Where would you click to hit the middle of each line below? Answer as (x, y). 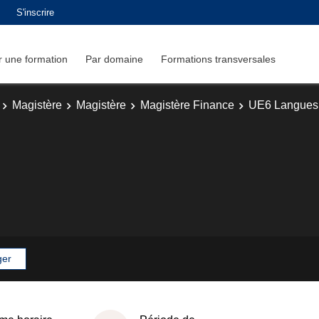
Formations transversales (218, 59)
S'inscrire (35, 12)
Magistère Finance (187, 105)
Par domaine (114, 59)
